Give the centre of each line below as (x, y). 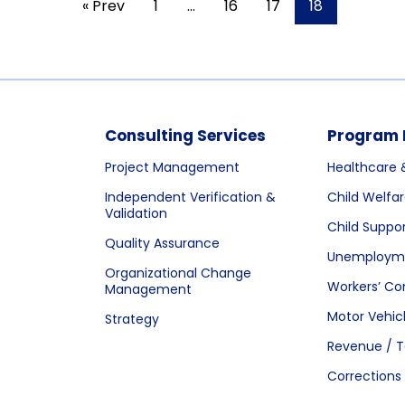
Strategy (132, 319)
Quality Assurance (162, 243)
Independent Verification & (190, 197)
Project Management (172, 167)
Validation (136, 213)
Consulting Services (185, 136)
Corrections (364, 376)
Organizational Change (178, 273)
